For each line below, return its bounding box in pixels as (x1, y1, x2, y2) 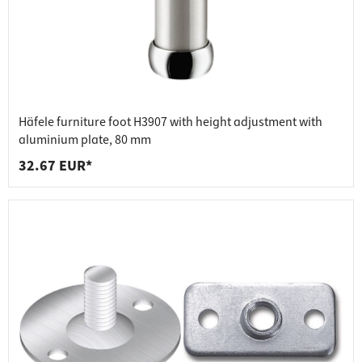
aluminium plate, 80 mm (19, 131, 151, 149)
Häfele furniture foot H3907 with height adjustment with (19, 113, 322, 132)
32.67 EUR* (19, 156, 92, 177)
